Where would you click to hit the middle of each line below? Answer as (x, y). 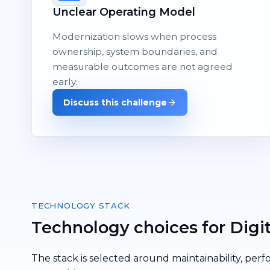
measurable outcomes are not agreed (143, 66)
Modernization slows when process (134, 36)
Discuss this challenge (115, 102)
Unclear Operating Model (124, 11)
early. (65, 81)
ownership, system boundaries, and (135, 51)
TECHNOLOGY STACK (81, 206)
